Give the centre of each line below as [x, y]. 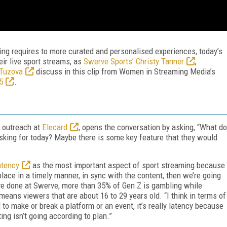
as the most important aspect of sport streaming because [128, 165]
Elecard [55, 127]
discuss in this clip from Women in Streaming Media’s [125, 71]
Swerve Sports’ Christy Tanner [134, 61]
